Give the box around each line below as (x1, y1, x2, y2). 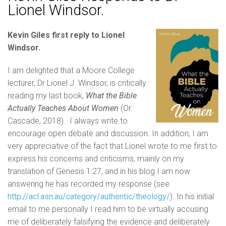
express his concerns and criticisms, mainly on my (8, 154, 184, 164)
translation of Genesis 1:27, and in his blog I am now (8, 166, 190, 177)
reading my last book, (8, 91, 86, 101)
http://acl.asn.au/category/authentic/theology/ (8, 192, 170, 202)
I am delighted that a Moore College (8, 66, 135, 76)
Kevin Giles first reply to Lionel (8, 30, 125, 40)
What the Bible (86, 91, 137, 101)
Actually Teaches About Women (8, 103, 119, 114)
